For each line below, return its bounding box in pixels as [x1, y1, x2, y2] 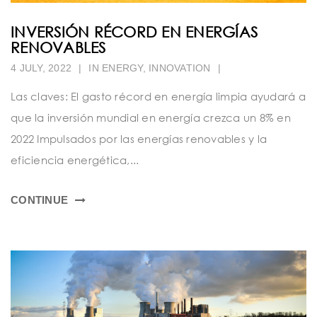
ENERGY [102, 62, 143, 74]
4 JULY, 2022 [11, 62, 71, 74]
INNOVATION [149, 62, 211, 74]
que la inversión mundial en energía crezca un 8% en [11, 110, 291, 124]
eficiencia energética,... [11, 153, 139, 166]
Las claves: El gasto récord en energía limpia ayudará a [11, 89, 306, 103]
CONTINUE [11, 193, 68, 206]
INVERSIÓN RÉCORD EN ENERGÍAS [11, 22, 258, 41]
